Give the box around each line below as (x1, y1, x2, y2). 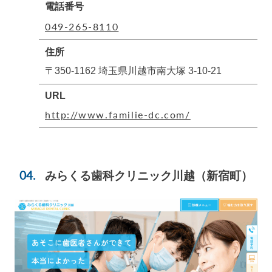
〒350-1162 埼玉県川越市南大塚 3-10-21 (45, 66, 222, 76)
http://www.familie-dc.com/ (45, 107, 191, 122)
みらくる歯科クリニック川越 (45, 169, 195, 183)
